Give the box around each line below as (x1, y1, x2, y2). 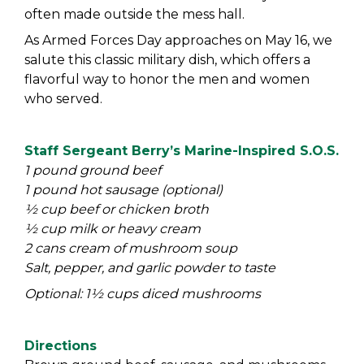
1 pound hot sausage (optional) (24, 182, 223, 197)
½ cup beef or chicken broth (24, 201, 209, 217)
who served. (24, 91, 102, 106)
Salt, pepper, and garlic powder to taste (24, 260, 275, 275)
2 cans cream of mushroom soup (24, 240, 237, 256)
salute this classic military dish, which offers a (24, 52, 310, 67)
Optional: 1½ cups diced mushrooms (24, 286, 261, 301)
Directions (24, 338, 97, 353)
